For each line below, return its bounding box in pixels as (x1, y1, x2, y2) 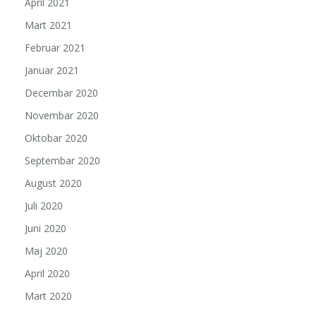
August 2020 (25, 176, 82, 190)
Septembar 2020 (25, 154, 100, 168)
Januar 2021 (25, 63, 79, 78)
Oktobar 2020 (25, 131, 87, 145)
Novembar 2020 (25, 109, 99, 123)
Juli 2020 (25, 199, 63, 213)
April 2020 (25, 267, 70, 281)
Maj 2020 (25, 244, 68, 258)
